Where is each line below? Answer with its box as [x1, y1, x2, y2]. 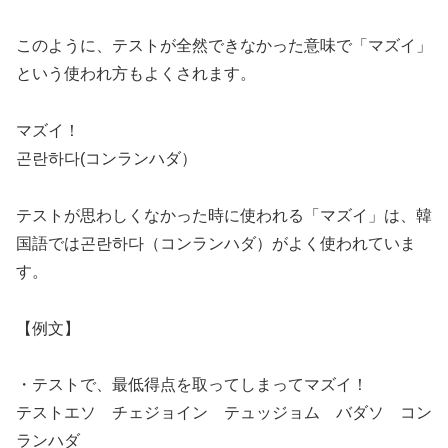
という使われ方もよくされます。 [16, 65, 256, 83]
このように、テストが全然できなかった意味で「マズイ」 [16, 37, 432, 55]
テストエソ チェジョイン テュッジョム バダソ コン [16, 404, 432, 422]
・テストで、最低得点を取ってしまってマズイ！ [16, 376, 368, 394]
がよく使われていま [272, 234, 416, 252]
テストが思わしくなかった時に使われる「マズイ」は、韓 [16, 206, 432, 224]
